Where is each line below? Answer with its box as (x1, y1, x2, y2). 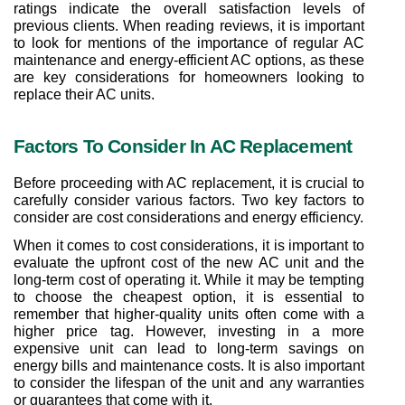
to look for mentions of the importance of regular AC (14, 34, 364, 51)
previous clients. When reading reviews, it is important (14, 17, 364, 33)
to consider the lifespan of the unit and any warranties (14, 374, 364, 391)
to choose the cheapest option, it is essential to (14, 288, 364, 305)
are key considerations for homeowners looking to (14, 69, 364, 85)
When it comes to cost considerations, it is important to (14, 237, 364, 253)
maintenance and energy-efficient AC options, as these (14, 52, 364, 68)
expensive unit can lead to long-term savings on (14, 340, 364, 356)
